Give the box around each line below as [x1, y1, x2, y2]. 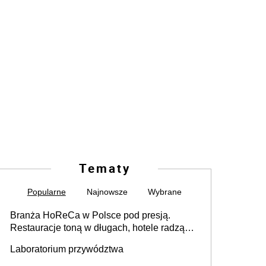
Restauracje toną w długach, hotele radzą [10, 222, 185, 233]
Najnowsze [86, 186, 128, 197]
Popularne [27, 186, 66, 197]
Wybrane [148, 186, 182, 197]
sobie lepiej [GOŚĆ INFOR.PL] [10, 235, 140, 245]
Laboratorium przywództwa [10, 243, 123, 254]
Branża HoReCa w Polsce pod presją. [10, 210, 170, 220]
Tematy [78, 159, 131, 176]
